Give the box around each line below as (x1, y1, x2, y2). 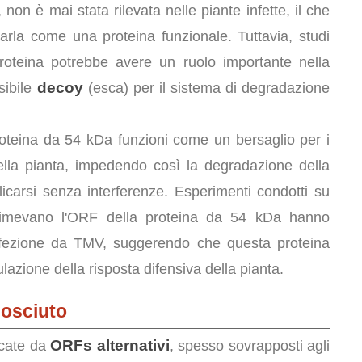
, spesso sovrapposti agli (169, 338, 330, 354)
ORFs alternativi (50, 337, 170, 354)
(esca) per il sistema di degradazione (82, 80, 330, 96)
